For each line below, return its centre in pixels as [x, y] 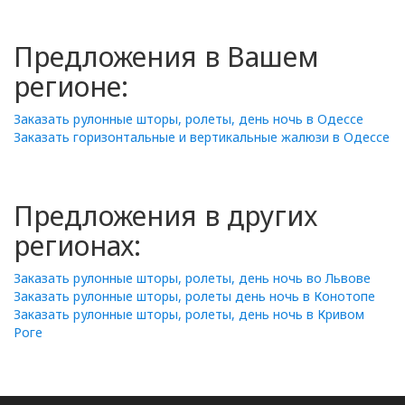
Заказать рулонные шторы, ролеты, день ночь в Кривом [189, 314]
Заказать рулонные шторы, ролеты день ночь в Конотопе [194, 296]
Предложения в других [165, 216]
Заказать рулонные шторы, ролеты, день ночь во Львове [192, 278]
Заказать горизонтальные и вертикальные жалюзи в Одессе [202, 137]
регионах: [77, 245]
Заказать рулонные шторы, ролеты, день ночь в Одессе [188, 119]
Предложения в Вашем [166, 57]
